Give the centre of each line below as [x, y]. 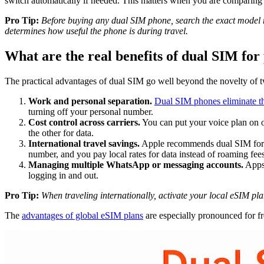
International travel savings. [84, 143]
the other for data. [61, 133]
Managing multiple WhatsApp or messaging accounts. [136, 164]
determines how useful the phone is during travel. [96, 31]
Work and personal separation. [90, 101]
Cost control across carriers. [84, 122]
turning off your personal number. [91, 111]
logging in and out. [63, 175]
